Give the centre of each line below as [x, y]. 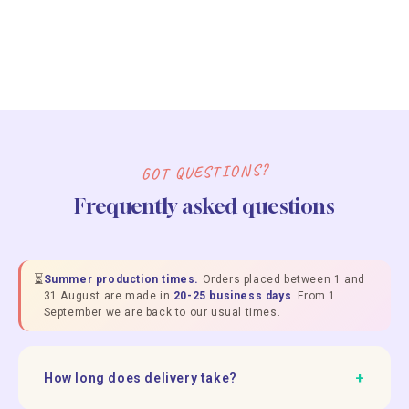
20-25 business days [232, 295]
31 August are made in [108, 295]
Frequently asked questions [204, 205]
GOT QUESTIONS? [204, 172]
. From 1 [314, 295]
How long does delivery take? [141, 378]
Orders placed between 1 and [282, 279]
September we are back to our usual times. [162, 312]
